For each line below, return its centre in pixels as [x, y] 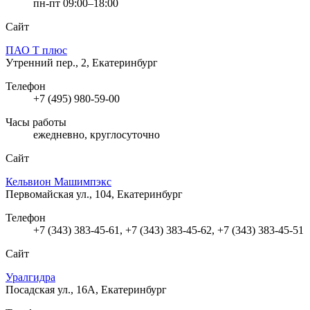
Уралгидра [30, 277]
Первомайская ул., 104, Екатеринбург [94, 194]
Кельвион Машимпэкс [58, 181]
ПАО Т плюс [36, 50]
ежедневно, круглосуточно [97, 134]
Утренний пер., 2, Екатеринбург [82, 62]
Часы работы [36, 122]
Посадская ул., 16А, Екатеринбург [86, 289]
